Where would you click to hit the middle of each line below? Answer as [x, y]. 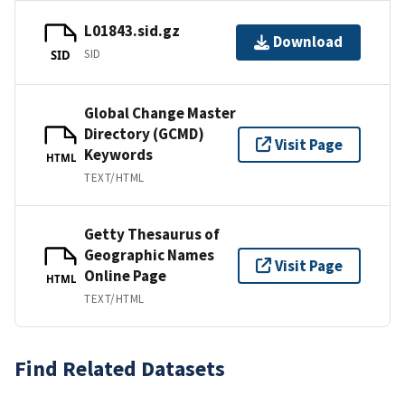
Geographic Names [149, 254]
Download [308, 42]
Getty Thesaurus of [152, 234]
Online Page [125, 275]
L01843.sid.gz [132, 31]
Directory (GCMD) [144, 133]
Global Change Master [160, 113]
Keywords [118, 154]
